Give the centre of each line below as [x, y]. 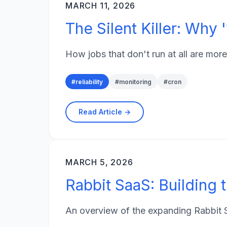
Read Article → [105, 112]
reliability [89, 82]
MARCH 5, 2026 [99, 162]
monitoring [135, 82]
